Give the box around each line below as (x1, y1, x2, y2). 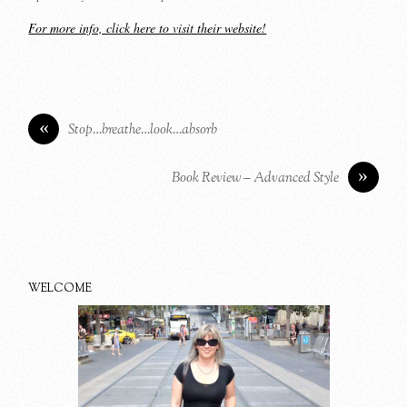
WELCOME (28, 281, 93, 298)
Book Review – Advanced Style (171, 168, 339, 189)
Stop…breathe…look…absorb (68, 120, 218, 141)
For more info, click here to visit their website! (28, 19, 267, 37)
